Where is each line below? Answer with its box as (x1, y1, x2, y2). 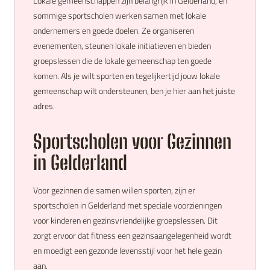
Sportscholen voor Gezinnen (33, 130, 231, 153)
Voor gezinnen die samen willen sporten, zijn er (33, 184, 195, 196)
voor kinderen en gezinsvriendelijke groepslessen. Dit (33, 214, 218, 227)
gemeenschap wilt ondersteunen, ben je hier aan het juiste (33, 84, 235, 97)
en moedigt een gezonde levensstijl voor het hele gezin (33, 244, 222, 257)
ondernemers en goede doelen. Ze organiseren (33, 24, 194, 37)
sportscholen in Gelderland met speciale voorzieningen (33, 199, 222, 212)
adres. (33, 99, 55, 112)
